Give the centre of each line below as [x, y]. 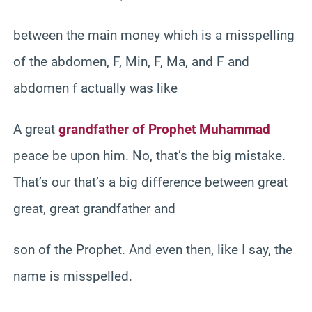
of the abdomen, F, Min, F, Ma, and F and [131, 61]
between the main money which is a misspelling [154, 35]
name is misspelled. [73, 276]
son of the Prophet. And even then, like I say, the [153, 249]
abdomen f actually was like [95, 88]
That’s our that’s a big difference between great [150, 182]
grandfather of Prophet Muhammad [164, 129]
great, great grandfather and [94, 208]
